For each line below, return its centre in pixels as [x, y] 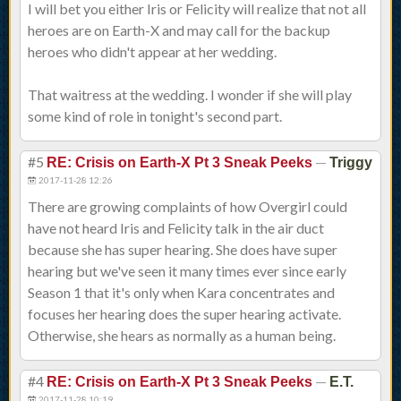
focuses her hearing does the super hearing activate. [184, 314]
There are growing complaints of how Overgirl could [188, 207]
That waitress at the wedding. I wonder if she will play [190, 95]
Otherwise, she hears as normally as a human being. [182, 336]
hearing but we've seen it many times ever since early [187, 271]
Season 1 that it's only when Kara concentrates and [181, 293]
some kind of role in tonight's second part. [155, 116]
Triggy [351, 163]
